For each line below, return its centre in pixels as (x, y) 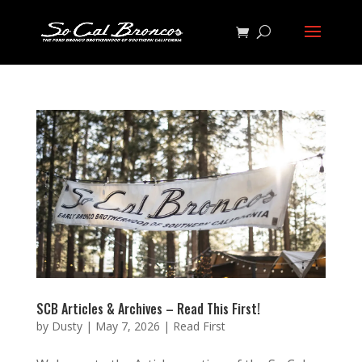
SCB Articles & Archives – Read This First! (148, 309)
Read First (199, 326)
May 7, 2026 (127, 326)
